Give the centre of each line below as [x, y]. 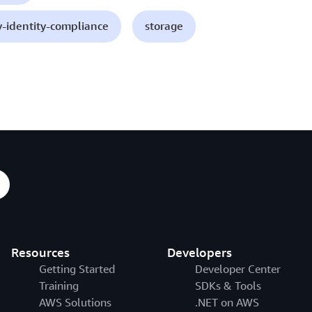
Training [58, 286]
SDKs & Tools [228, 286]
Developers [199, 252]
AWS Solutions [75, 303]
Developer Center [237, 269]
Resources [40, 252]
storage [164, 26]
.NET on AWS [227, 303]
